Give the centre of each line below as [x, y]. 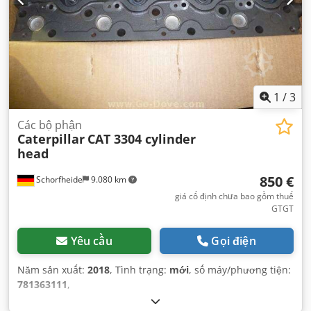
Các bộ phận [50, 125]
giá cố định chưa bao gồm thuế [234, 196]
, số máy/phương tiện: [240, 270]
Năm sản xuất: [52, 270]
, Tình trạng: [140, 270]
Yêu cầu [91, 241]
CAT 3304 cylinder [142, 139]
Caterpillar [51, 139]
